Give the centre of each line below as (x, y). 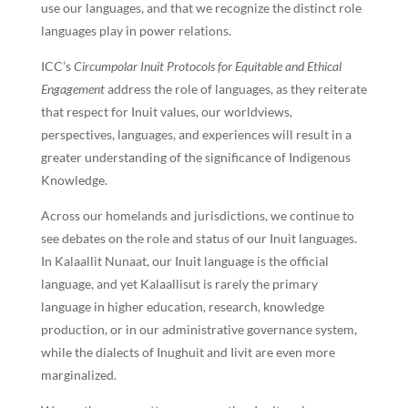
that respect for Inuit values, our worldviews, (166, 111)
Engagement (72, 88)
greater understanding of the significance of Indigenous (195, 157)
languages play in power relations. (136, 30)
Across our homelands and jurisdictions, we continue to (197, 215)
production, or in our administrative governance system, (199, 329)
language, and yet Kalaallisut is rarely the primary (179, 283)
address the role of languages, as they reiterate (235, 88)
